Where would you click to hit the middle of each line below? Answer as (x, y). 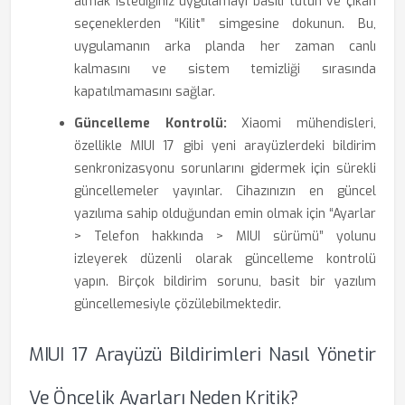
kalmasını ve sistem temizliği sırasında (225, 69)
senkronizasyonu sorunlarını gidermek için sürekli (225, 169)
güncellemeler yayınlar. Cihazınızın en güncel (225, 191)
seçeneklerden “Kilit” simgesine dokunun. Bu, (225, 24)
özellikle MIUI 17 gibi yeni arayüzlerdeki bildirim (225, 146)
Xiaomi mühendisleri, (301, 123)
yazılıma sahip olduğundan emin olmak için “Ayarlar (225, 214)
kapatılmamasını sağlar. (145, 92)
